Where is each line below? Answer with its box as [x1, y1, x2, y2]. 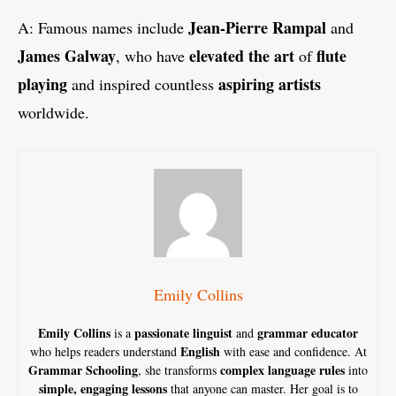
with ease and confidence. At [219, 342, 367, 360]
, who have [116, 44, 189, 66]
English [179, 341, 220, 361]
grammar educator [257, 323, 358, 342]
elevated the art [189, 43, 294, 67]
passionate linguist [134, 323, 232, 342]
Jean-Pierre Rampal [188, 15, 326, 39]
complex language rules [220, 360, 345, 379]
